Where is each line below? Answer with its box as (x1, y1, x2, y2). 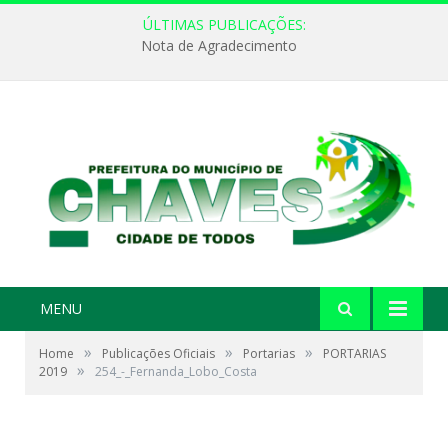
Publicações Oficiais (102, 345, 215, 363)
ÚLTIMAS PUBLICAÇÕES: (142, 15, 306, 34)
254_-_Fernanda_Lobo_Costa (95, 363, 257, 381)
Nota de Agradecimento (141, 36, 297, 56)
